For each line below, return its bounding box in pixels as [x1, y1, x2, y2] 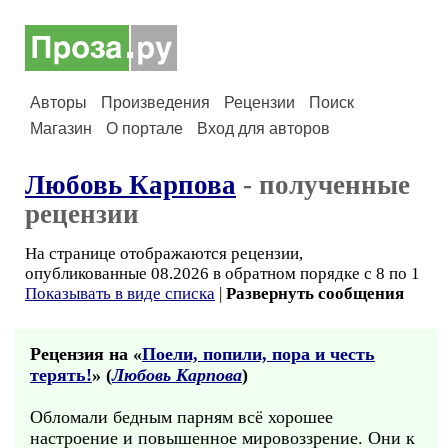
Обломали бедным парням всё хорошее [30, 407, 333, 427]
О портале [106, 120, 183, 137]
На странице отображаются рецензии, [25, 244, 303, 263]
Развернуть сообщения [226, 284, 404, 303]
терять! [30, 365, 92, 385]
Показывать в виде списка [25, 284, 215, 303]
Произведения [101, 94, 210, 111]
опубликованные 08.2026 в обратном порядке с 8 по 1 [25, 264, 420, 283]
